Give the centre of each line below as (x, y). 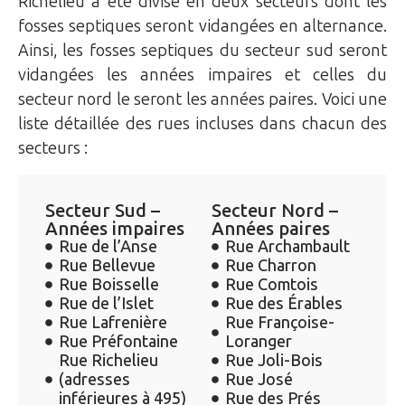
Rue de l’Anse (108, 246)
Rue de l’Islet (106, 303)
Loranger (259, 341)
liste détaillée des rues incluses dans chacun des (202, 124)
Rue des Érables (284, 303)
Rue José (259, 379)
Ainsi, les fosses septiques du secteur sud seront (202, 51)
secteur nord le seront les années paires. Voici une (202, 100)
